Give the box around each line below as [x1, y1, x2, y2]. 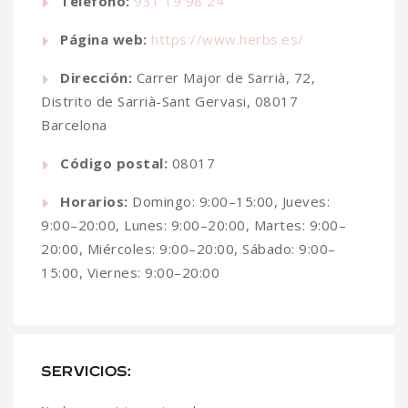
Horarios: [60, 192, 128, 211]
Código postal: [60, 154, 168, 173]
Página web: [60, 30, 148, 49]
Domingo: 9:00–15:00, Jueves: [127, 192, 330, 211]
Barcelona [41, 116, 107, 135]
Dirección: [60, 68, 132, 87]
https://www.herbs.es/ [151, 30, 304, 49]
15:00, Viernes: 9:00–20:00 [41, 263, 219, 282]
